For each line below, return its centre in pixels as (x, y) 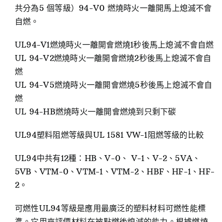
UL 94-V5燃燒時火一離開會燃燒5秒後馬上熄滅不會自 (113, 85)
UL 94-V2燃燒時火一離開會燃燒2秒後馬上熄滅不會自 (113, 58)
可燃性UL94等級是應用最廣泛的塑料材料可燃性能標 (110, 208)
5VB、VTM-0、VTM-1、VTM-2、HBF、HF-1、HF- (115, 172)
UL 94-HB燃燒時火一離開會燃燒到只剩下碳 (95, 112)
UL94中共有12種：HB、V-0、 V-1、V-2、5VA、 (108, 158)
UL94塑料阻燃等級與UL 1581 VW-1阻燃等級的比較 (109, 135)
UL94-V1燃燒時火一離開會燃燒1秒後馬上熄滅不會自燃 (114, 45)
